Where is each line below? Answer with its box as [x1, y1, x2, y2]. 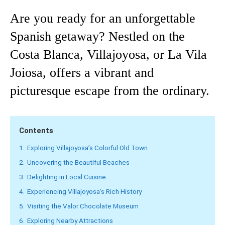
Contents [19, 126, 53, 136]
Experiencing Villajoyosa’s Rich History [27, 187, 142, 196]
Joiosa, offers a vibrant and [10, 65, 154, 80]
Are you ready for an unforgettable [10, 11, 195, 26]
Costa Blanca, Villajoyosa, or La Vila [10, 47, 207, 62]
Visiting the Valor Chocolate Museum [27, 202, 139, 210]
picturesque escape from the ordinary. [10, 83, 209, 98]
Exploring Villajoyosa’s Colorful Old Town [27, 144, 148, 152]
